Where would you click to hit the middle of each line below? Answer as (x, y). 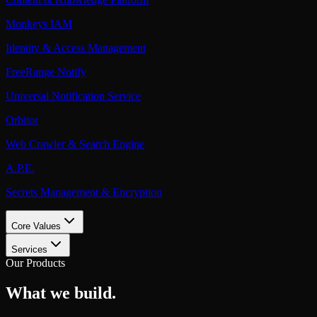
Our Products (35, 263)
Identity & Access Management (76, 48)
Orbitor (22, 120)
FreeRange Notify (46, 72)
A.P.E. (20, 168)
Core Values (36, 226)
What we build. (61, 293)
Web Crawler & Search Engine (75, 144)
